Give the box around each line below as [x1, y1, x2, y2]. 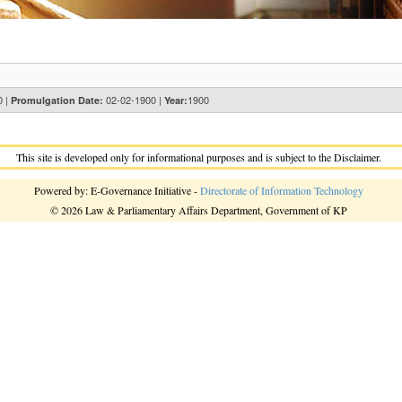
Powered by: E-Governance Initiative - [34, 183, 200, 197]
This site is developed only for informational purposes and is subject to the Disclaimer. [16, 150, 381, 164]
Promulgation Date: [11, 93, 103, 107]
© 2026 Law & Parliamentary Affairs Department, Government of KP [50, 203, 347, 217]
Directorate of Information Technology [200, 183, 363, 197]
